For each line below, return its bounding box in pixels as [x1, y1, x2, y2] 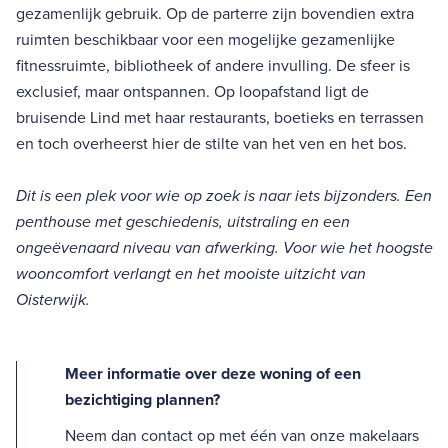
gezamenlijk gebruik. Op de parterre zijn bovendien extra [16, 3, 414, 24]
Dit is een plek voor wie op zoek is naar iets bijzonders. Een [16, 185, 432, 206]
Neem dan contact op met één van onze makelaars [65, 425, 419, 446]
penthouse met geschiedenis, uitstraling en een [16, 211, 350, 232]
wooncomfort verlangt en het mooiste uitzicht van [16, 263, 366, 284]
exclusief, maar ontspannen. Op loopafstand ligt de [16, 81, 369, 102]
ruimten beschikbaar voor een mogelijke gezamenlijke [16, 29, 395, 50]
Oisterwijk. [16, 289, 90, 310]
